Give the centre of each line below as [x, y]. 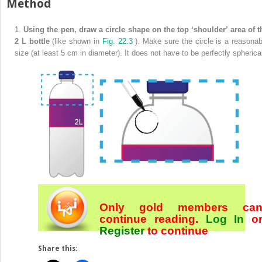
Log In [225, 219]
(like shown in [77, 42]
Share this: [58, 248]
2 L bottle [34, 42]
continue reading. [153, 219]
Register [123, 230]
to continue [178, 230]
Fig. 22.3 [119, 42]
